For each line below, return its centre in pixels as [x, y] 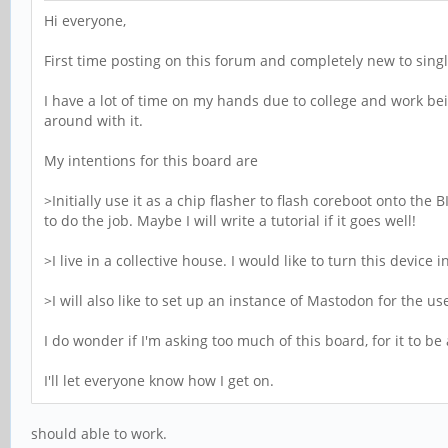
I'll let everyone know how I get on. [159, 381]
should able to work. [99, 434]
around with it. [93, 121]
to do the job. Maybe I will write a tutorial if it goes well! [230, 221]
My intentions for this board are [151, 161]
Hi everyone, [85, 21]
